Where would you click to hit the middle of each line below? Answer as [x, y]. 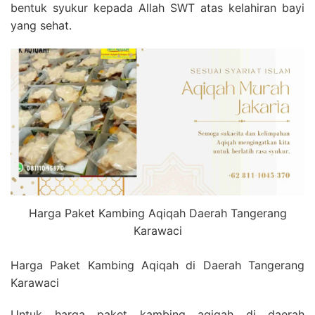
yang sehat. [41, 26]
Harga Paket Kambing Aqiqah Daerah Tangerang [157, 213]
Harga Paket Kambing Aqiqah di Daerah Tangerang [157, 265]
